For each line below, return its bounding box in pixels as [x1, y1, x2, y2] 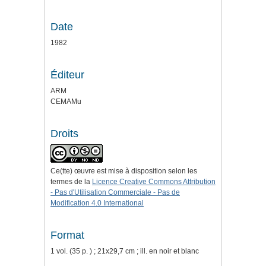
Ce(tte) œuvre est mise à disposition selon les [50, 167, 197, 176]
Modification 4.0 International [50, 199, 144, 208]
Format [50, 229, 84, 242]
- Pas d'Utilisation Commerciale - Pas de [50, 188, 180, 197]
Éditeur [50, 69, 84, 81]
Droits [50, 128, 78, 140]
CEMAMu [50, 97, 81, 106]
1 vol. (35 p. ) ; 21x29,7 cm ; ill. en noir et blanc [50, 247, 199, 256]
